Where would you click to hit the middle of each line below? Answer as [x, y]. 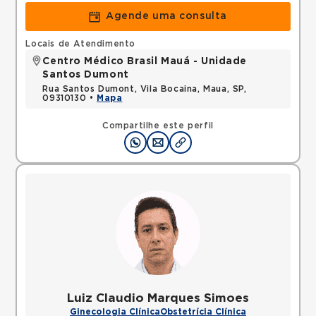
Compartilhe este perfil [158, 126]
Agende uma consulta [166, 16]
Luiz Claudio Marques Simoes [158, 298]
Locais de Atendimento [81, 44]
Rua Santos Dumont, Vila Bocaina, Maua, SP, [145, 89]
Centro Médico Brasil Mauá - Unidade [145, 61]
